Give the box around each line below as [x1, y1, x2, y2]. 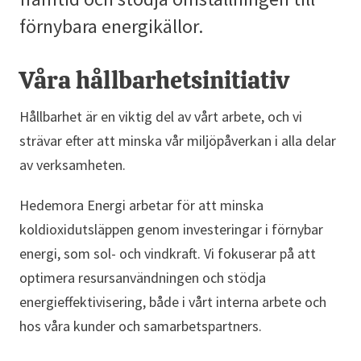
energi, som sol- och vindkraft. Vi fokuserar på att [19, 244, 316, 263]
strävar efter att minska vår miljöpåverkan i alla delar [19, 131, 336, 150]
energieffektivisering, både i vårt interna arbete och [19, 293, 326, 311]
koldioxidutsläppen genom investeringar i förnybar [19, 220, 323, 239]
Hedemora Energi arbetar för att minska [19, 196, 263, 214]
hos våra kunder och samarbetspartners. [19, 317, 262, 335]
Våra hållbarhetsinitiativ [19, 64, 289, 96]
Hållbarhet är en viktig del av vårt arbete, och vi [19, 107, 302, 126]
